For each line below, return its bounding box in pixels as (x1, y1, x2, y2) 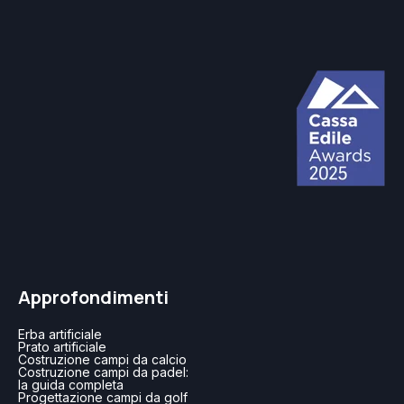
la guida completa (18, 377, 124, 393)
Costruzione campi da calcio (18, 352, 187, 368)
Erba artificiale (18, 326, 102, 343)
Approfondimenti (18, 284, 169, 309)
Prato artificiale (18, 339, 106, 355)
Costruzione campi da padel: (18, 364, 188, 381)
